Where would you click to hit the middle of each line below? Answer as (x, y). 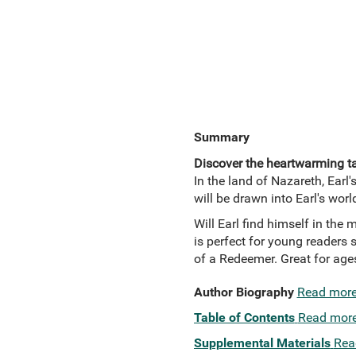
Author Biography (244, 292)
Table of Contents (244, 317)
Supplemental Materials (262, 343)
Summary (221, 137)
